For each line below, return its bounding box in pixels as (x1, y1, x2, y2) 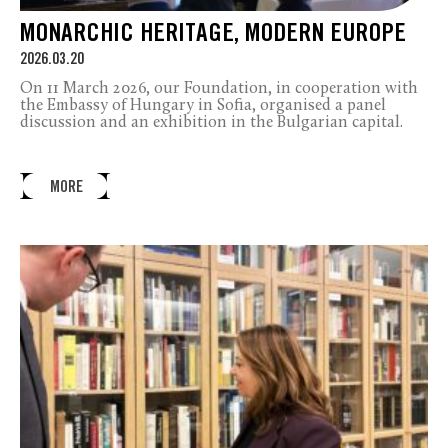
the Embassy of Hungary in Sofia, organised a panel (20, 97, 386, 114)
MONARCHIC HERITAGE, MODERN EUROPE (20, 19, 406, 51)
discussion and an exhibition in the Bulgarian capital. (20, 114, 403, 131)
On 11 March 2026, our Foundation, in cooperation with (20, 80, 418, 97)
